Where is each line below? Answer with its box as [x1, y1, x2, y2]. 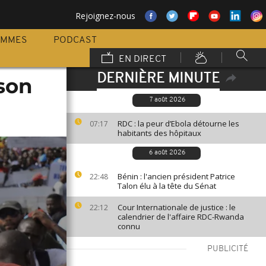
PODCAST [53, 36, 97, 45]
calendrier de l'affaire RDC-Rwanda [118, 211, 244, 222]
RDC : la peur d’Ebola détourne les [118, 118, 239, 129]
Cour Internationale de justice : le [118, 202, 236, 213]
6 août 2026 [149, 150, 185, 156]
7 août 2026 [149, 97, 185, 103]
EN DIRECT [116, 55, 166, 64]
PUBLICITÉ [207, 245, 248, 254]
